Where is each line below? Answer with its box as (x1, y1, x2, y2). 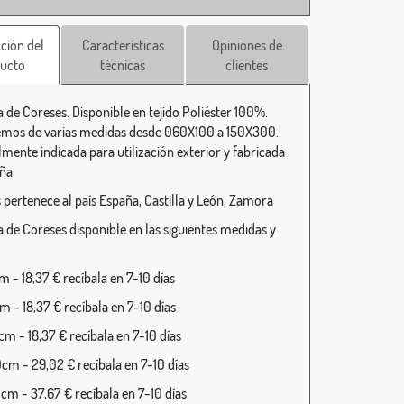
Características (81, 36, 164, 54)
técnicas (100, 56, 146, 74)
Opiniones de (211, 36, 282, 54)
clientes (225, 56, 269, 74)
